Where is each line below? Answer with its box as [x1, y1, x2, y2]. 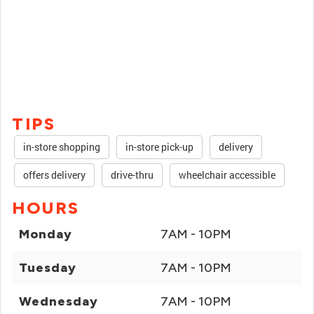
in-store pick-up [125, 140, 193, 153]
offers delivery [23, 168, 86, 182]
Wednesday [19, 294, 98, 309]
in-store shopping [23, 140, 100, 153]
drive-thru [111, 168, 153, 182]
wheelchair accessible [179, 168, 275, 182]
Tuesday [19, 260, 76, 275]
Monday [19, 226, 72, 242]
